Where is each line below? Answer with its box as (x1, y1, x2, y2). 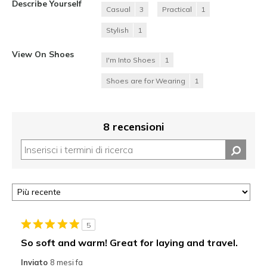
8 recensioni (103, 119, 164, 133)
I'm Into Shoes (106, 55, 156, 64)
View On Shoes (12, 48, 74, 59)
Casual (106, 4, 131, 14)
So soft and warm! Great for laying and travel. (20, 236, 238, 249)
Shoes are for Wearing (106, 76, 185, 85)
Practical (162, 4, 192, 14)
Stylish (106, 25, 129, 35)
